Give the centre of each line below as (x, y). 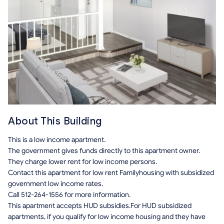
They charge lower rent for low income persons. (82, 162)
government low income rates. (55, 184)
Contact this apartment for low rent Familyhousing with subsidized (111, 173)
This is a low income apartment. (57, 140)
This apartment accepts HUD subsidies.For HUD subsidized (100, 206)
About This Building (55, 121)
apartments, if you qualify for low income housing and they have (107, 217)
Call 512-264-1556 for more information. (69, 195)
